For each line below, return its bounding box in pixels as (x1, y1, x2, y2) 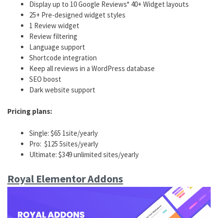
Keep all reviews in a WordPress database (29, 63, 155, 73)
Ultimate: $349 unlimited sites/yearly (29, 149, 139, 159)
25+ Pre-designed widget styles (29, 10, 126, 19)
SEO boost (29, 74, 61, 84)
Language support (29, 42, 85, 52)
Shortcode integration (29, 53, 97, 62)
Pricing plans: (7, 107, 52, 116)
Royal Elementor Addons (7, 172, 123, 186)
